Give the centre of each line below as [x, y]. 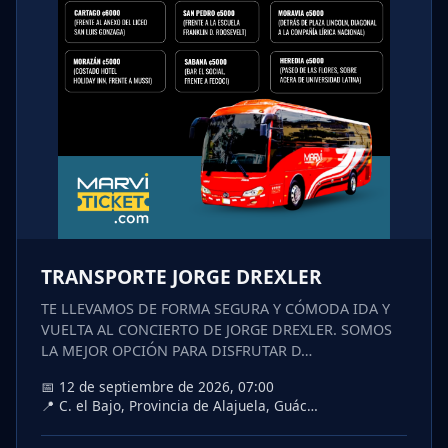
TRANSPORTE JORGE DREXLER [181, 277]
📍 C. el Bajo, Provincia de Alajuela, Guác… [179, 406]
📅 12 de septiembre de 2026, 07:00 [157, 387]
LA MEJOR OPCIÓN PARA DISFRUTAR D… [176, 351]
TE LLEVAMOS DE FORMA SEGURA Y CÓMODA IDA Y [215, 309]
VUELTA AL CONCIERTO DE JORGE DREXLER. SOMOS [216, 330]
